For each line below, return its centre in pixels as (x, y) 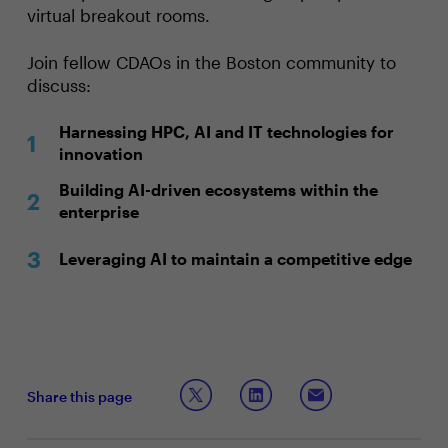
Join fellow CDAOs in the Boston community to (211, 62)
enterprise (98, 211)
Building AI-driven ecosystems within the (218, 189)
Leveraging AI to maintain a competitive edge (235, 258)
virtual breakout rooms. (118, 15)
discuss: (58, 85)
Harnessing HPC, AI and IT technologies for (226, 131)
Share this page (79, 396)
